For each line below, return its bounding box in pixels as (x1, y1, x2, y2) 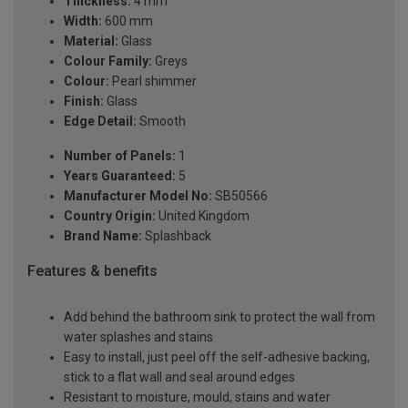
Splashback (142, 229, 211, 244)
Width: (64, 14, 102, 29)
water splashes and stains (64, 329, 213, 344)
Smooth (137, 114, 186, 129)
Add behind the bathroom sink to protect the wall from (64, 309, 375, 324)
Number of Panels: (64, 148, 176, 164)
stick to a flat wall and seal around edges (64, 369, 295, 384)
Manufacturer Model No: (64, 189, 212, 204)
